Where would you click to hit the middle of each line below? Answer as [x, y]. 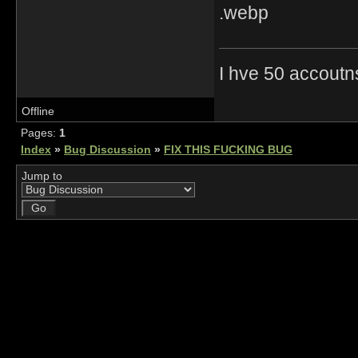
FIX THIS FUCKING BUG [228, 149]
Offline [38, 111]
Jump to [42, 176]
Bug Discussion [107, 149]
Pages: [40, 133]
